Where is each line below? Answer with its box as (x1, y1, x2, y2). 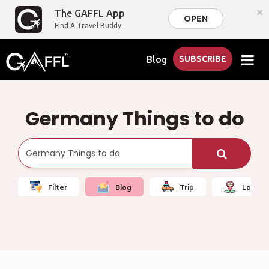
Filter (48, 182, 67, 192)
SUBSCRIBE (179, 54, 227, 64)
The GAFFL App (55, 8, 125, 19)
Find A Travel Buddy (55, 22, 122, 29)
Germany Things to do (25, 105, 244, 132)
